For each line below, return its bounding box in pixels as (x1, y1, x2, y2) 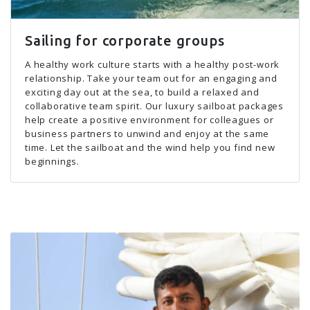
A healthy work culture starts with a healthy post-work (25, 58, 280, 71)
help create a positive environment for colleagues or (25, 113, 274, 126)
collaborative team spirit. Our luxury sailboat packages (25, 100, 284, 112)
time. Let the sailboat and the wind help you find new (25, 141, 275, 154)
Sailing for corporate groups (25, 33, 225, 48)
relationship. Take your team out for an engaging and (25, 72, 277, 84)
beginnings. (25, 155, 80, 167)
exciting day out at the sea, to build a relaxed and (25, 86, 259, 98)
